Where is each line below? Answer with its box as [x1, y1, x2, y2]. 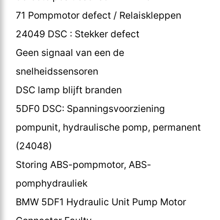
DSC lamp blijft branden [16, 83, 122, 96]
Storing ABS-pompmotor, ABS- [16, 158, 151, 170]
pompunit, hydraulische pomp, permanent [16, 121, 201, 133]
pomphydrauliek [16, 177, 87, 189]
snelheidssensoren [16, 65, 98, 77]
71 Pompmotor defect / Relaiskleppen [16, 9, 181, 21]
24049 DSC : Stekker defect [16, 27, 139, 40]
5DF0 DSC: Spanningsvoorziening [16, 102, 165, 114]
